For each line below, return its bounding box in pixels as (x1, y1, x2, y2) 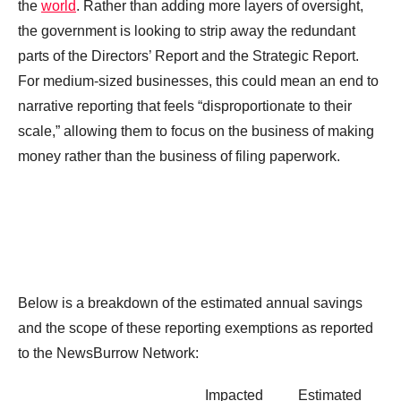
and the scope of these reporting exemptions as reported (18, 320, 373, 337)
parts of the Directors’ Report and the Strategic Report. (18, 48, 359, 64)
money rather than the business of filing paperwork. (18, 149, 340, 165)
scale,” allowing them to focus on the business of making (18, 124, 374, 140)
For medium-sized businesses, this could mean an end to (18, 73, 379, 90)
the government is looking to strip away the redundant (18, 23, 355, 39)
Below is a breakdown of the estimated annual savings (18, 295, 363, 311)
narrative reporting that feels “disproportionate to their (18, 98, 352, 115)
